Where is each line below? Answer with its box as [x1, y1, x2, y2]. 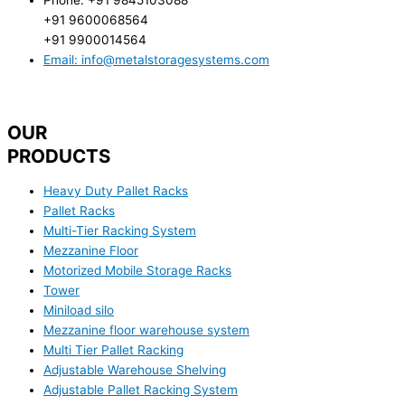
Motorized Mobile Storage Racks [43, 262, 231, 278]
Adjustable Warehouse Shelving [43, 362, 226, 377]
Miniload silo [43, 302, 114, 317]
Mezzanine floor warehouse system [43, 322, 250, 337]
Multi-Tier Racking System [43, 222, 196, 238]
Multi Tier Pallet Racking [43, 342, 184, 357]
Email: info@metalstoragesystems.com [43, 52, 269, 67]
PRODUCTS [7, 145, 110, 168]
